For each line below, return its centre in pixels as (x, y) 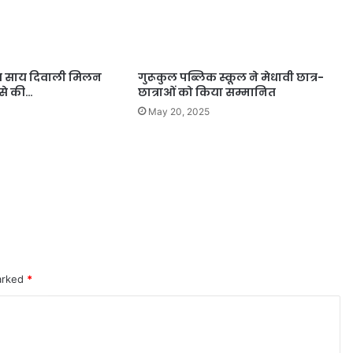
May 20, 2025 (178, 111)
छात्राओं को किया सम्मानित (206, 92)
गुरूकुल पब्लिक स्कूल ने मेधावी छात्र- (230, 77)
